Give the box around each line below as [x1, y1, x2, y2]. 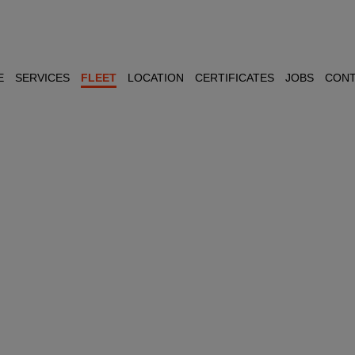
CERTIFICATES [194, 71, 274, 84]
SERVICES [14, 71, 70, 84]
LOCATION [127, 71, 184, 84]
